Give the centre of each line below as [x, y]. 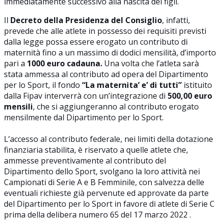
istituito [198, 85]
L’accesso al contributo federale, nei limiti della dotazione [109, 139]
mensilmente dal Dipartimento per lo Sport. [84, 117]
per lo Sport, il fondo [43, 85]
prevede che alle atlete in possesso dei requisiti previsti [105, 31]
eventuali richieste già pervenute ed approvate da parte [106, 193]
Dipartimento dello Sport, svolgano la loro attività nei [102, 171]
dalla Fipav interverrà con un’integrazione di [86, 96]
